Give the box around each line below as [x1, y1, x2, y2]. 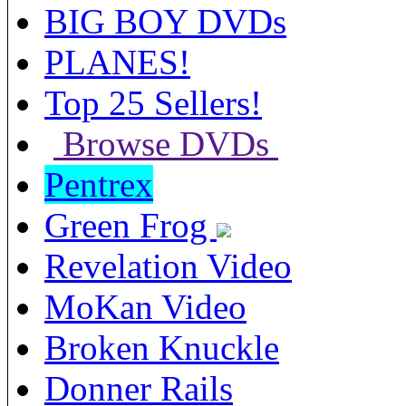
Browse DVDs [53, 123, 278, 163]
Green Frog [44, 205, 217, 245]
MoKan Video [44, 286, 246, 326]
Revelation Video [44, 246, 292, 285]
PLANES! [44, 42, 190, 82]
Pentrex [44, 164, 153, 204]
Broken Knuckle [44, 327, 279, 367]
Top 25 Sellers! [44, 82, 262, 122]
